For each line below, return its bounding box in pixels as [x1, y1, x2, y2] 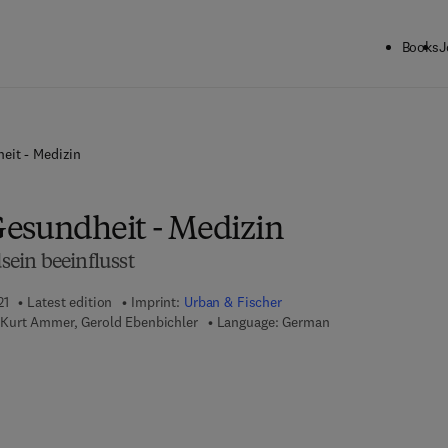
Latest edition [27, 293, 113, 311]
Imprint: [131, 293, 184, 311]
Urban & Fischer [183, 293, 282, 311]
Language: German [216, 313, 330, 331]
